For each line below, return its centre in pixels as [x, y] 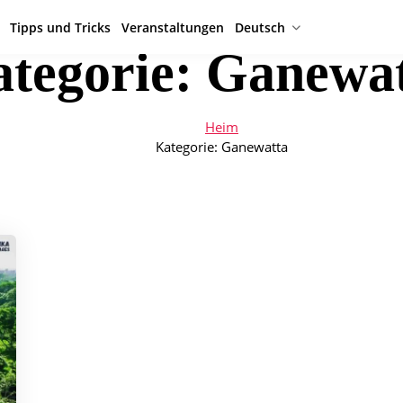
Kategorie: [188, 147]
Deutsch [260, 27]
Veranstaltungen [173, 27]
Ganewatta [255, 147]
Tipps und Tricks [61, 27]
